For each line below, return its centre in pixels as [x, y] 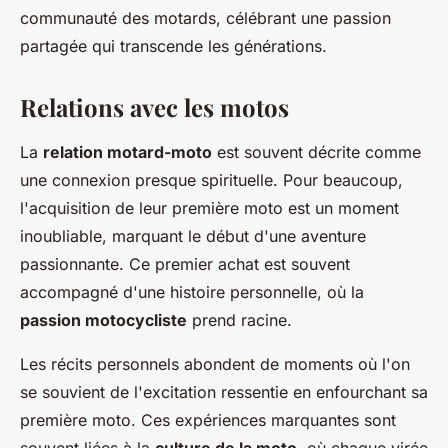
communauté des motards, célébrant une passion [205, 18]
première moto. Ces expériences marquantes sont [208, 420]
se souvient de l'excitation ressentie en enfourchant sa [224, 392]
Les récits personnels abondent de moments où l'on [215, 364]
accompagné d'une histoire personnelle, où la [192, 292]
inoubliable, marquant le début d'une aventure [193, 236]
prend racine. [239, 320]
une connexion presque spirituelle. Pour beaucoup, [211, 180]
